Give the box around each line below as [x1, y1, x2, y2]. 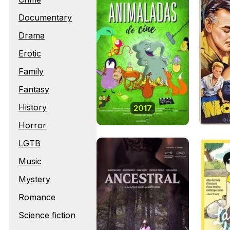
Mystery [18, 174, 50, 184]
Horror [18, 120, 46, 130]
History [18, 102, 47, 112]
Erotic [18, 48, 41, 59]
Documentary [18, 12, 72, 23]
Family [18, 66, 44, 76]
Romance [18, 192, 55, 202]
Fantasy [18, 84, 49, 94]
